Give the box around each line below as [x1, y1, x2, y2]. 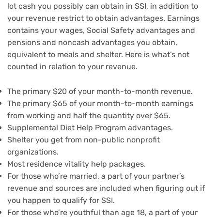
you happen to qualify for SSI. [7, 195, 117, 205]
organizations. [7, 147, 59, 156]
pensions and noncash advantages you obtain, [7, 37, 177, 47]
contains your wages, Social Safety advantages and [7, 25, 195, 35]
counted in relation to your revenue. [7, 62, 138, 71]
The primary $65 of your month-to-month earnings [7, 98, 193, 108]
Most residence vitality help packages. [7, 159, 146, 169]
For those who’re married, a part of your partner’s [7, 171, 185, 181]
